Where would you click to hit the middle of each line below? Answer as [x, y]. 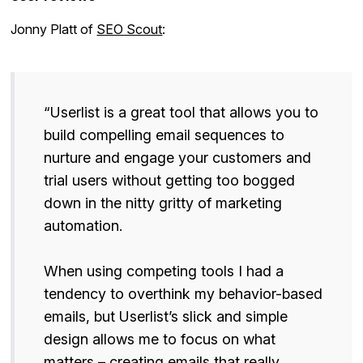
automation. [83, 226]
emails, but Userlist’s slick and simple [166, 317]
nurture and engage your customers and [178, 158]
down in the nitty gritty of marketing [163, 203]
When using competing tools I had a [164, 271]
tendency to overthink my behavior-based [184, 294]
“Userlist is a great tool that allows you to [181, 113]
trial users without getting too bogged [170, 181]
